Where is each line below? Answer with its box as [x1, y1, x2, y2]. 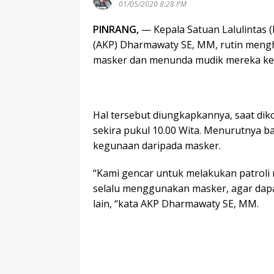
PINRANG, [93, 23, 141, 36]
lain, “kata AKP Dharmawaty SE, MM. [93, 197, 259, 210]
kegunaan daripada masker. [93, 139, 221, 152]
